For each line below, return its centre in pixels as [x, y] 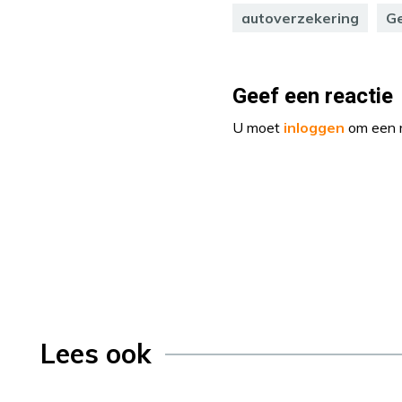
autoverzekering [300, 18]
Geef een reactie [313, 97]
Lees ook [96, 354]
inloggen [314, 128]
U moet [258, 128]
